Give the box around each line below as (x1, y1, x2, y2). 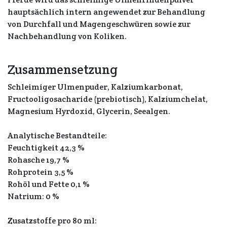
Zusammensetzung (8, 61, 118, 78)
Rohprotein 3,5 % (8, 167, 73, 177)
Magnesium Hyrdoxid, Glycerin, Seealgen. (8, 106, 170, 117)
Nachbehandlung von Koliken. (8, 31, 127, 42)
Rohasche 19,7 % (8, 155, 69, 165)
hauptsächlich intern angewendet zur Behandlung (8, 7, 205, 17)
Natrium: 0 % (8, 191, 59, 202)
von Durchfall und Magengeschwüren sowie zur (8, 19, 191, 29)
